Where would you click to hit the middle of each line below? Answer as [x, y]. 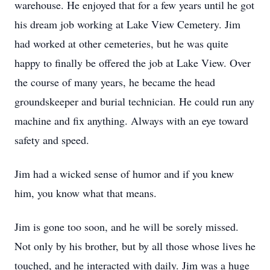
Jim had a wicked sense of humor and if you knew [124, 174]
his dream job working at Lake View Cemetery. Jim [127, 24]
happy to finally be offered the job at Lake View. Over [133, 63]
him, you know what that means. [86, 193]
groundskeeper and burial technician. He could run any [134, 101]
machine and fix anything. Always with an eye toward [131, 121]
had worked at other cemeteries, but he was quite [121, 43]
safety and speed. [52, 140]
